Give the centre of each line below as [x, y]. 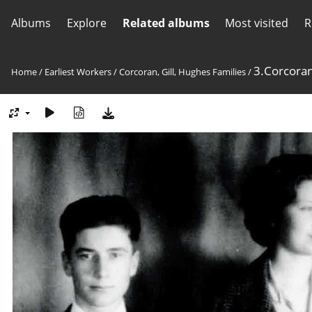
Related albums [166, 23]
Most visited [257, 23]
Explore [86, 23]
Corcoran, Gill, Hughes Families [182, 72]
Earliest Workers [78, 72]
